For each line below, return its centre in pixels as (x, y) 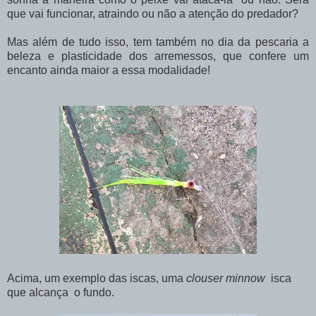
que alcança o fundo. (61, 292)
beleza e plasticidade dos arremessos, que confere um (158, 56)
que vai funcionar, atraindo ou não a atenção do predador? (153, 13)
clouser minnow (226, 278)
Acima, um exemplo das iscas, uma (97, 278)
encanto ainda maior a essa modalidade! (109, 70)
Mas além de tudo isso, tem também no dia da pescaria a (158, 42)
